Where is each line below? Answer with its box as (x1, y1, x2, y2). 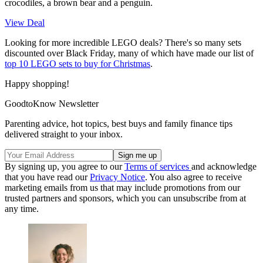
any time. (5, 203, 39, 214)
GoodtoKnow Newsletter (5, 98, 99, 109)
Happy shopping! (5, 78, 69, 89)
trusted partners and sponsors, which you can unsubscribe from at (5, 193, 246, 203)
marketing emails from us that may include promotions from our (5, 182, 240, 193)
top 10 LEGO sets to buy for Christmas (5, 58, 150, 69)
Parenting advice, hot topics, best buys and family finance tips (5, 118, 232, 129)
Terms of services (124, 161, 191, 171)
